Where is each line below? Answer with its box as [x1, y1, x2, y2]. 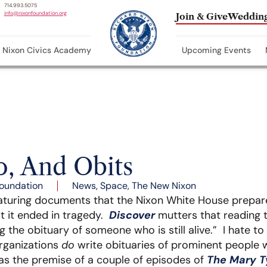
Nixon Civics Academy [2, 44, 91, 55]
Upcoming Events [182, 44, 252, 55]
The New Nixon [132, 179, 196, 192]
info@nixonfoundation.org [4, 10, 67, 17]
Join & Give [176, 10, 228, 22]
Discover [109, 208, 155, 222]
